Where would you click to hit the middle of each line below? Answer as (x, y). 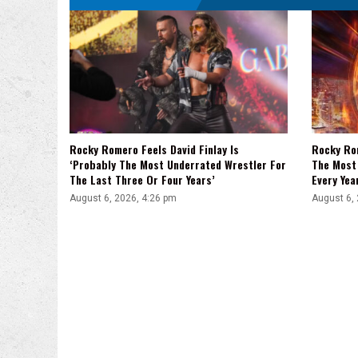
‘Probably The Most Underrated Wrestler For (178, 164)
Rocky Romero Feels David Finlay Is (154, 149)
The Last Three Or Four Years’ (142, 179)
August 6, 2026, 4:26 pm (123, 198)
